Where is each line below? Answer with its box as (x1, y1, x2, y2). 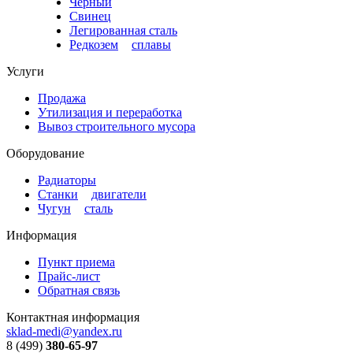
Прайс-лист (38, 269, 100, 283)
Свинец (69, 9, 111, 23)
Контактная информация (6, 310, 139, 324)
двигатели (91, 187, 147, 201)
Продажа (38, 91, 86, 105)
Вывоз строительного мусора (38, 119, 195, 133)
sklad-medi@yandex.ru (6, 324, 122, 338)
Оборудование (6, 146, 84, 160)
